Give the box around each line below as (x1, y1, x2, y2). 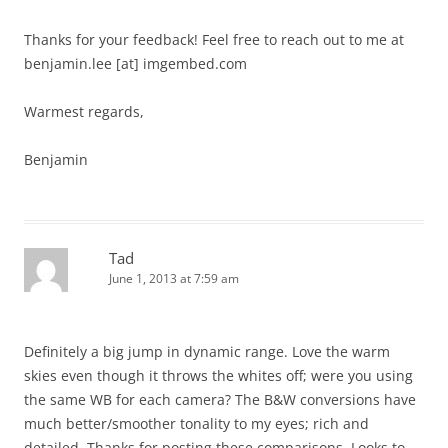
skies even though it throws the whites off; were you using (24, 365, 413, 385)
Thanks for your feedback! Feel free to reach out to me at (24, 29, 404, 49)
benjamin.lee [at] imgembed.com (24, 53, 247, 73)
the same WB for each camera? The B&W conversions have (24, 389, 416, 409)
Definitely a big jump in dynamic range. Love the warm (24, 341, 390, 361)
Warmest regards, (24, 101, 144, 121)
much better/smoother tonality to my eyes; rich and (24, 413, 369, 433)
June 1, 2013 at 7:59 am (109, 269, 239, 287)
